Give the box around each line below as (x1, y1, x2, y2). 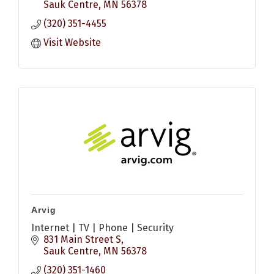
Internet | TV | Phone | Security (31, 221, 174, 234)
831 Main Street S (43, 233, 121, 245)
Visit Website (43, 36, 101, 48)
